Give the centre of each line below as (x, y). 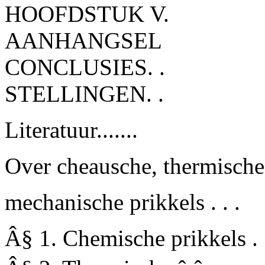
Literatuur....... (71, 130)
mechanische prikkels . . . (122, 202)
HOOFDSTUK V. (87, 14)
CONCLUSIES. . (85, 67)
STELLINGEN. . (84, 94)
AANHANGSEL (83, 41)
